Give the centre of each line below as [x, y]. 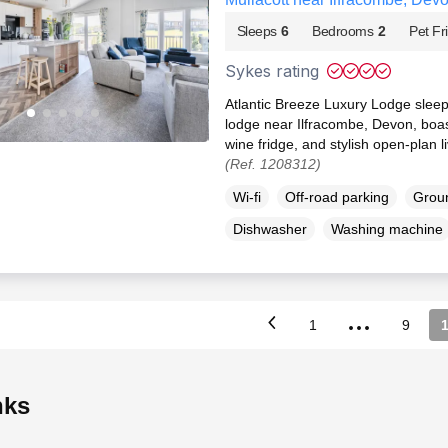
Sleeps [256, 30]
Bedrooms [343, 30]
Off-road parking [336, 196]
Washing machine [386, 228]
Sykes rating [271, 70]
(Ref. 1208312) [272, 163]
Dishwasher [269, 228]
